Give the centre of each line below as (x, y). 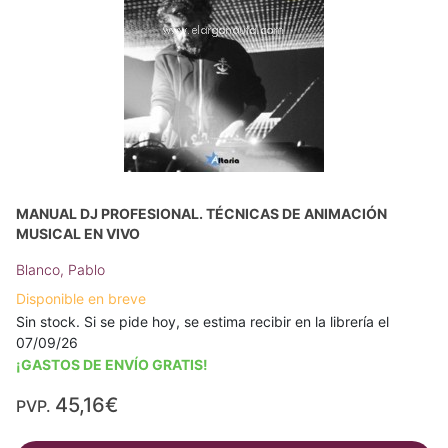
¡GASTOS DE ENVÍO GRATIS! (112, 364)
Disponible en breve (81, 298)
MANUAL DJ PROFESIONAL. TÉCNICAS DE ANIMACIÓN (201, 213)
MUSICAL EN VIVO (78, 233)
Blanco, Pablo (60, 269)
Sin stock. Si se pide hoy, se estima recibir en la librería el (202, 321)
